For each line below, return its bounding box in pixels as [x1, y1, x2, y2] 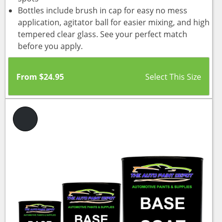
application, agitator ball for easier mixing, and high [18, 16, 210, 28]
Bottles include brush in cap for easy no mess [18, 4, 187, 16]
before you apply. [18, 40, 83, 52]
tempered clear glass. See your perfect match [18, 28, 187, 40]
